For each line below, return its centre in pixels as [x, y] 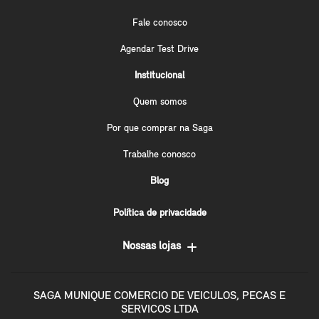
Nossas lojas [151, 246]
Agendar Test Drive [159, 49]
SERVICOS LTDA [159, 309]
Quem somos [159, 102]
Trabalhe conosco [159, 155]
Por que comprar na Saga [159, 128]
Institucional [159, 75]
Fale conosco [159, 23]
